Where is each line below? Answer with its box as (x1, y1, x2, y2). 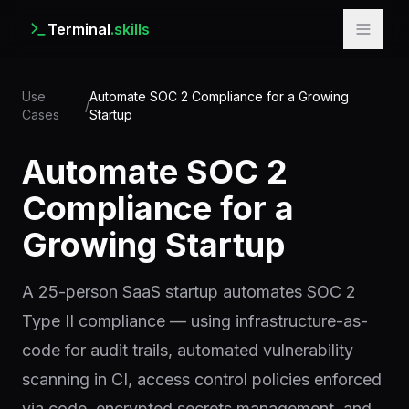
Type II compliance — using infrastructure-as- (22, 311, 368, 330)
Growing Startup (22, 225, 285, 265)
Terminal (47, 20, 110, 38)
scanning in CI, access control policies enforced (22, 370, 382, 389)
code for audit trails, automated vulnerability (22, 341, 353, 360)
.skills (110, 20, 150, 38)
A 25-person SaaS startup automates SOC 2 (22, 282, 356, 301)
